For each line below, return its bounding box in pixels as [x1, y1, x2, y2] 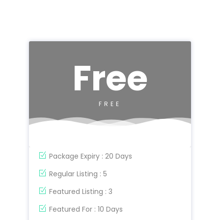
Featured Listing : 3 [49, 186, 112, 196]
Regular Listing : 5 [49, 168, 107, 179]
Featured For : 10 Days [49, 204, 123, 214]
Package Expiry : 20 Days [49, 151, 132, 161]
